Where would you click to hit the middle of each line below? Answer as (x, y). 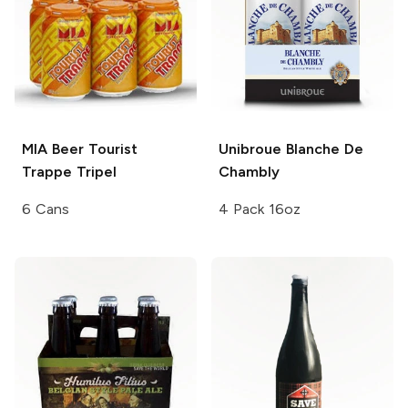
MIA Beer (53, 148)
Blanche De (322, 148)
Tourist (110, 148)
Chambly (249, 171)
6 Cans (46, 209)
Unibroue (250, 148)
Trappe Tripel (69, 171)
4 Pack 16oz (260, 209)
